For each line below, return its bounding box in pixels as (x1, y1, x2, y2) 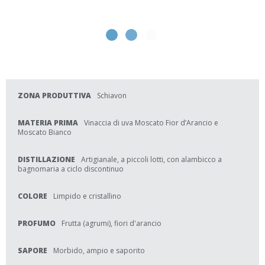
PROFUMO (18, 218, 56, 228)
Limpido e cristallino (53, 191, 121, 201)
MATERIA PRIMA (18, 118, 78, 128)
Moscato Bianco (18, 127, 72, 137)
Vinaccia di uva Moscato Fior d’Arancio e (84, 118, 218, 128)
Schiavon (97, 91, 127, 101)
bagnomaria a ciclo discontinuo (18, 164, 124, 174)
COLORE (18, 191, 47, 201)
